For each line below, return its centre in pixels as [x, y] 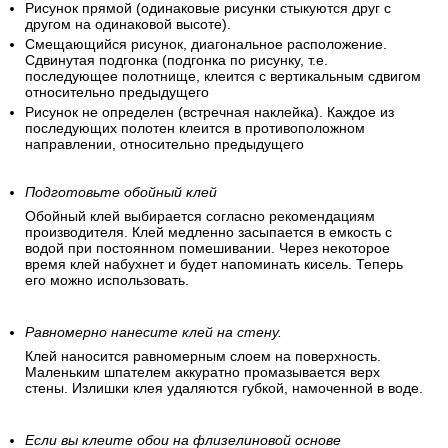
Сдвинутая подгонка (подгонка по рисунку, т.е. [176, 60]
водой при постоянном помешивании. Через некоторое [207, 248]
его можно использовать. [107, 280]
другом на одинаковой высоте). [128, 24]
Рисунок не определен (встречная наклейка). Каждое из [209, 112]
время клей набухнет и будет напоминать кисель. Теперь [214, 264]
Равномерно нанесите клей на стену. [153, 332]
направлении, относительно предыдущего [164, 144]
